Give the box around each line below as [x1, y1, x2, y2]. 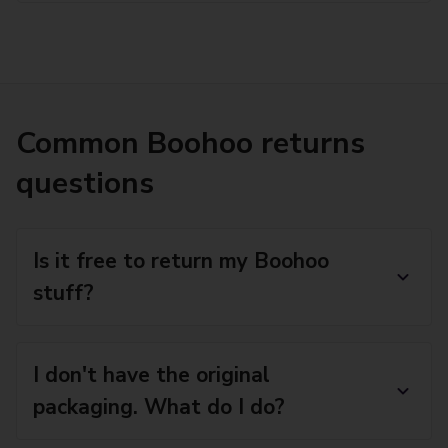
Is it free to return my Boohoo [33, 247, 329, 275]
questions [16, 163, 154, 204]
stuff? [33, 279, 94, 307]
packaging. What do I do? [33, 393, 285, 421]
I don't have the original [33, 361, 270, 389]
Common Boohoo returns [16, 123, 365, 164]
